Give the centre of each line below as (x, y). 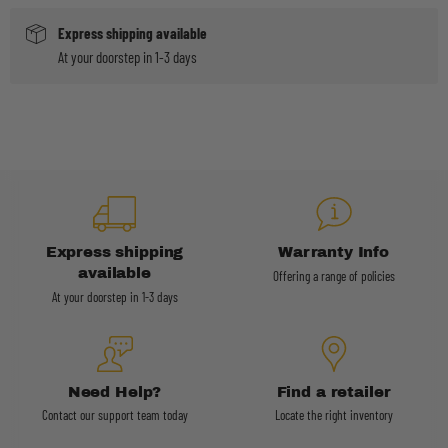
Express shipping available (132, 32)
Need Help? (114, 391)
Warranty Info (333, 251)
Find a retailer (333, 391)
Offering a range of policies (333, 275)
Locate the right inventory (333, 415)
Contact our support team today (114, 415)
